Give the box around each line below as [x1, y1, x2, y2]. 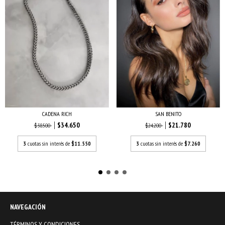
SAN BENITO [155, 109, 181, 118]
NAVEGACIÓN [10, 202, 46, 212]
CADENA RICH [42, 109, 72, 118]
